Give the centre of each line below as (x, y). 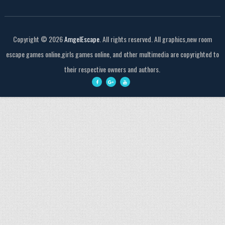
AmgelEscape (82, 39)
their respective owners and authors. (113, 69)
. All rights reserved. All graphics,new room (155, 39)
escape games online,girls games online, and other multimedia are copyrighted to (112, 54)
